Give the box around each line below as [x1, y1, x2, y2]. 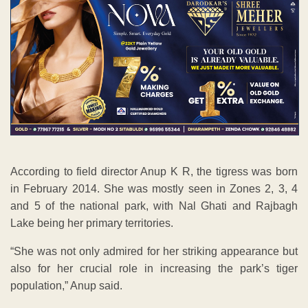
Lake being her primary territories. [10, 217, 173, 230]
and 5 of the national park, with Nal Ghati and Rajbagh [10, 200, 298, 212]
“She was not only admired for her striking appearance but [10, 245, 298, 258]
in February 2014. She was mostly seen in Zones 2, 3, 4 [10, 183, 298, 195]
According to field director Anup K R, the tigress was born [10, 166, 298, 178]
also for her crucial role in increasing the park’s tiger [10, 263, 298, 275]
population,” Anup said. [10, 280, 122, 292]
